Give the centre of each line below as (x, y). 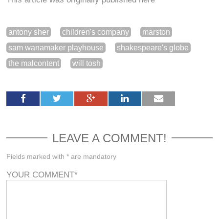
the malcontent (34, 63)
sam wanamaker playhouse (56, 47)
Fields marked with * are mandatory (62, 156)
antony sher (29, 32)
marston (156, 32)
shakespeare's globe (153, 47)
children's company (96, 32)
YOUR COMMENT (41, 175)
